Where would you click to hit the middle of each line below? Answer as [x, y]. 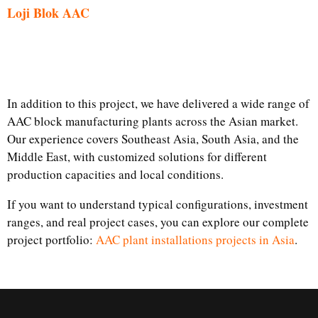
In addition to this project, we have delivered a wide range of [158, 103]
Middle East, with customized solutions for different [137, 157]
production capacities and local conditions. [115, 174]
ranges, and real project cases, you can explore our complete [158, 222]
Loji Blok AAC [48, 13]
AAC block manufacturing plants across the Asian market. [153, 121]
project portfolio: [51, 240]
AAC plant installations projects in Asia [195, 240]
